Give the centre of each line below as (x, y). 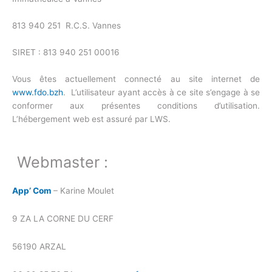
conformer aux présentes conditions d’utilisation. (136, 106)
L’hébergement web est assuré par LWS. (91, 119)
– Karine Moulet (83, 191)
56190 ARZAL (39, 247)
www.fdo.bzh (38, 93)
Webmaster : (63, 162)
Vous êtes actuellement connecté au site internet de (136, 79)
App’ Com (32, 191)
